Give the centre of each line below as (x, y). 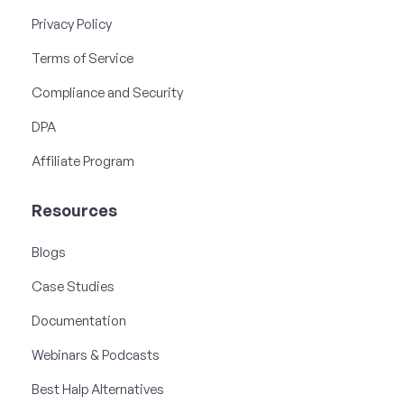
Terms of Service (83, 58)
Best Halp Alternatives (98, 389)
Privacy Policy (72, 23)
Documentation (79, 320)
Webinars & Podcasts (96, 354)
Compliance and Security (107, 92)
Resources (74, 210)
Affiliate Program (83, 161)
